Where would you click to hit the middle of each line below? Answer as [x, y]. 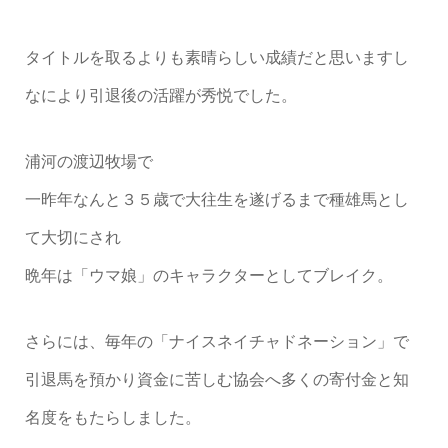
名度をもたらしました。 [112, 418]
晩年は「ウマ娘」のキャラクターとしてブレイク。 [208, 276]
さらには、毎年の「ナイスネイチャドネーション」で [216, 342]
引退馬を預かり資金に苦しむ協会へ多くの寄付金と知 [216, 380]
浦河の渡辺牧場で [88, 162]
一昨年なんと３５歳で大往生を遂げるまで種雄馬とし [216, 200]
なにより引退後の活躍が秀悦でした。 [160, 96]
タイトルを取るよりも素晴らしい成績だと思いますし [216, 58]
